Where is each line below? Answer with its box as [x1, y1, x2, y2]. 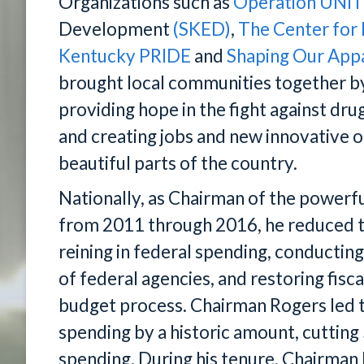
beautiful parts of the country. [58, 152, 297, 174]
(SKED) [173, 18, 231, 40]
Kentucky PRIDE [58, 45, 191, 67]
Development [58, 18, 173, 40]
